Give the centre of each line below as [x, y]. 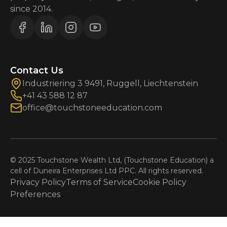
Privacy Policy [38, 182]
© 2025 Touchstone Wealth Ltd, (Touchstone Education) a [112, 160]
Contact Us [37, 70]
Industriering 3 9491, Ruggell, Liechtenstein [110, 83]
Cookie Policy [160, 182]
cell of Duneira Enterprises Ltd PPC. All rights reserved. [107, 171]
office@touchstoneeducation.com [92, 107]
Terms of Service [99, 182]
